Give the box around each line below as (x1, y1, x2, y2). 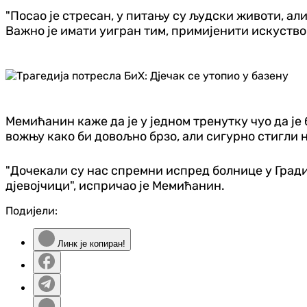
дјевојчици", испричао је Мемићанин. (5, 177, 225, 193)
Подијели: (5, 204, 58, 217)
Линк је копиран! (55, 238, 125, 249)
